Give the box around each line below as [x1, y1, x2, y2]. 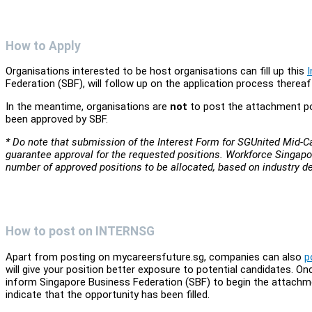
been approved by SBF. [6, 113, 108, 126]
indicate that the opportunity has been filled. [6, 288, 210, 301]
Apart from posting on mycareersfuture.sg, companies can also [6, 250, 304, 263]
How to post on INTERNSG [6, 224, 155, 239]
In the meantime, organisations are [6, 100, 170, 114]
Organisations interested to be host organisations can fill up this [6, 65, 307, 78]
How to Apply [6, 38, 81, 53]
